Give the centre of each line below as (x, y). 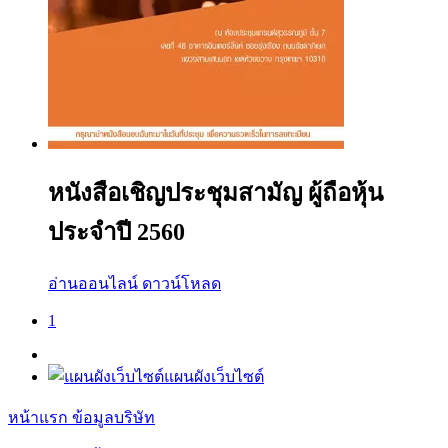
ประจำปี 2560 (116, 231)
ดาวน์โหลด (181, 283)
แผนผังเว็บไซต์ (214, 376)
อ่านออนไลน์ (93, 283)
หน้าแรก (40, 417)
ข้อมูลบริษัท (113, 417)
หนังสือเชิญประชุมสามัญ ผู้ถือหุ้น (215, 192)
